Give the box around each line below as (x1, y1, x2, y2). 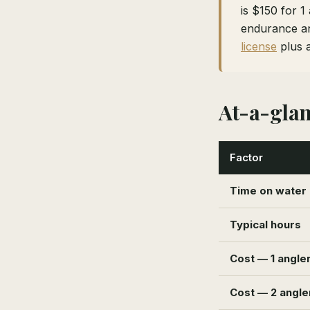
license (241, 39, 277, 53)
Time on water (230, 183, 307, 197)
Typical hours (230, 217, 301, 231)
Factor (230, 150, 263, 164)
